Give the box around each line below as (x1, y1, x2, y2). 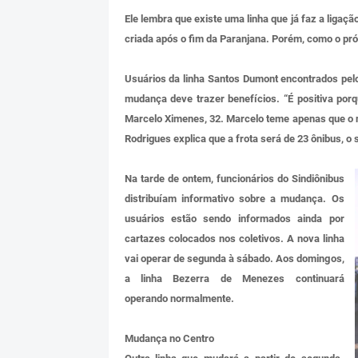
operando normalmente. (124, 292, 234, 305)
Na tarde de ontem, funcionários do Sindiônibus (124, 173, 344, 185)
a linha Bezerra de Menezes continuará (124, 272, 344, 285)
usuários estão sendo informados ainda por (124, 213, 344, 225)
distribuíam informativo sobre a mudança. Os (124, 193, 344, 205)
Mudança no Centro (124, 332, 214, 345)
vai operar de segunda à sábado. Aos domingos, (124, 253, 344, 265)
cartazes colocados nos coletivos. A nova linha (124, 233, 344, 245)
